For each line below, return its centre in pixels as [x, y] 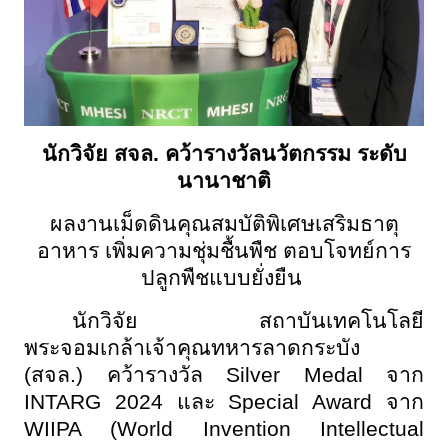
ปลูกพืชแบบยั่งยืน [224, 277]
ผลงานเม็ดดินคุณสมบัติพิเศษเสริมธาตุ [224, 223]
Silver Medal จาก [325, 374]
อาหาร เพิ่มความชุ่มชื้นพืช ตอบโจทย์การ [224, 250]
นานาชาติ [224, 180]
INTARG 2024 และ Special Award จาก [224, 401]
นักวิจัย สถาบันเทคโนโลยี [248, 320]
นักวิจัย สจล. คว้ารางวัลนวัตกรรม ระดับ [224, 153]
